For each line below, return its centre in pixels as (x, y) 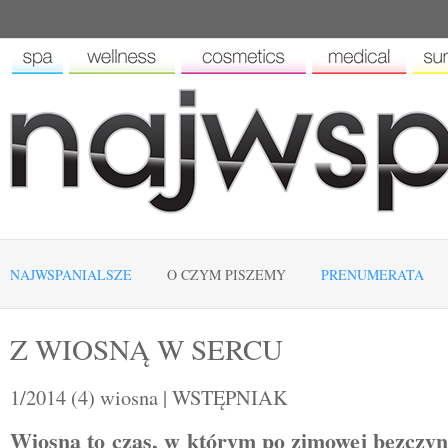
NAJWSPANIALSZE (71, 274)
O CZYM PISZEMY (226, 274)
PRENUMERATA (372, 274)
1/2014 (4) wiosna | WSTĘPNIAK (149, 397)
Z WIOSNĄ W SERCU (146, 348)
